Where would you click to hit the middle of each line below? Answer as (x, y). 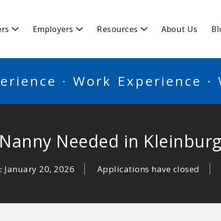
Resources (117, 29)
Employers (53, 29)
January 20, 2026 (40, 169)
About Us (179, 29)
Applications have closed (148, 169)
